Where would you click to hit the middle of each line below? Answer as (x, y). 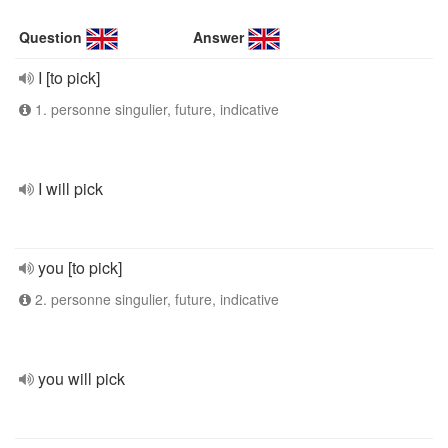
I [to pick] (69, 77)
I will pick (70, 188)
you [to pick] (80, 267)
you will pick (81, 378)
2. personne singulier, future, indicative (155, 299)
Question (50, 37)
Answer (219, 37)
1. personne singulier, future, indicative (155, 109)
